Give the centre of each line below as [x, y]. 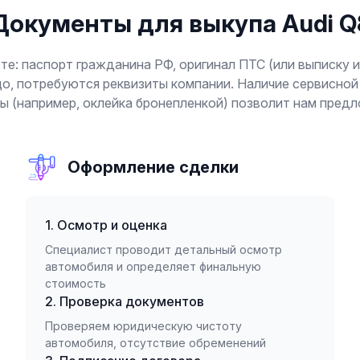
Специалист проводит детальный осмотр [164, 250]
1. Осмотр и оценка [106, 225]
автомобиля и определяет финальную [153, 266]
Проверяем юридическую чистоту [143, 326]
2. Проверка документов [125, 301]
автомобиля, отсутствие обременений [155, 343]
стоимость [76, 283]
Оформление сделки [153, 167]
